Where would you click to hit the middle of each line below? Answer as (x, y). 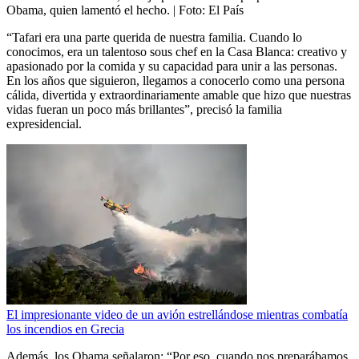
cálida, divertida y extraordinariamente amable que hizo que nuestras (179, 95)
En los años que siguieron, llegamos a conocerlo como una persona (175, 81)
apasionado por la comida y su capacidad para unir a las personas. (172, 67)
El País (226, 10)
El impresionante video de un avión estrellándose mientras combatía (177, 315)
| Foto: (191, 10)
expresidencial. (44, 124)
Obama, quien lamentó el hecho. (88, 10)
